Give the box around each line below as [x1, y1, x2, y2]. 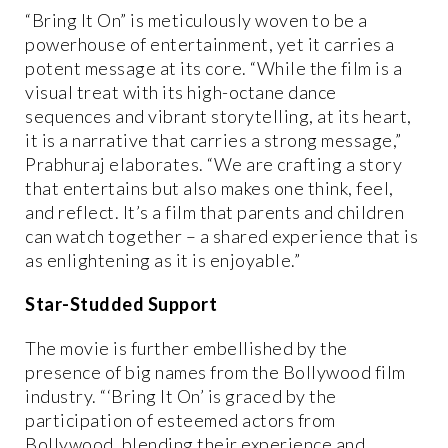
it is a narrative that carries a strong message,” [25, 129, 402, 152]
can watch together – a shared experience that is [25, 225, 418, 248]
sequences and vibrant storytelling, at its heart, [25, 105, 412, 128]
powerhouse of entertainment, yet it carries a [25, 33, 395, 56]
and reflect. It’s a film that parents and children [25, 201, 404, 224]
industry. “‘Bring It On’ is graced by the [25, 385, 337, 408]
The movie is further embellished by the [25, 337, 348, 360]
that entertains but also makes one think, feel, [25, 177, 394, 200]
